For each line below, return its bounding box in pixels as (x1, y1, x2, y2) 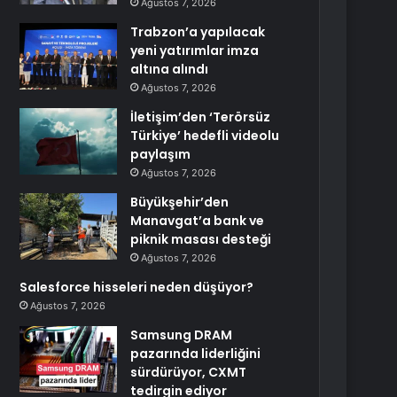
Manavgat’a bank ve (130, 212, 265, 230)
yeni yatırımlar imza (130, 42, 260, 59)
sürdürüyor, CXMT (130, 363, 247, 381)
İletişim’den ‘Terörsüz (130, 108, 271, 126)
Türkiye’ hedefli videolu (130, 127, 280, 144)
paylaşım (130, 145, 191, 163)
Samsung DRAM (130, 326, 233, 344)
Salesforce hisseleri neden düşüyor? (19, 278, 254, 296)
